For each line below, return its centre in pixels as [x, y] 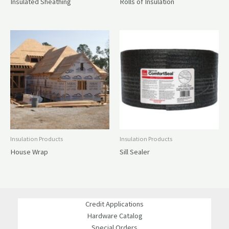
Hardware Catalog [114, 215]
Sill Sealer [135, 152]
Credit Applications [114, 204]
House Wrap [29, 152]
